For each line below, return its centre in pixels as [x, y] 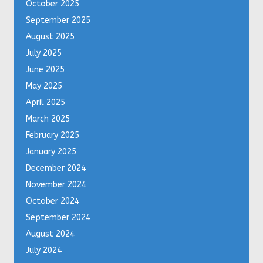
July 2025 [44, 53]
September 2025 [58, 21]
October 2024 [53, 201]
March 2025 [48, 119]
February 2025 [53, 136]
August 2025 [50, 37]
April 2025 [45, 103]
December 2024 [56, 168]
